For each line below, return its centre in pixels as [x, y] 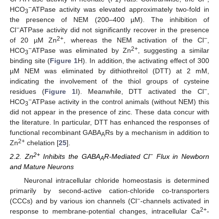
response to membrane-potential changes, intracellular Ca [105, 211]
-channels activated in [175, 201]
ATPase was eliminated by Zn [81, 50]
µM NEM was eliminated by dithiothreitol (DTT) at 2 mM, [109, 71]
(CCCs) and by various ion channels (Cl [73, 201]
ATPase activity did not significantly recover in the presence [114, 30]
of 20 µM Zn [33, 40]
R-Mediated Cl [127, 156]
